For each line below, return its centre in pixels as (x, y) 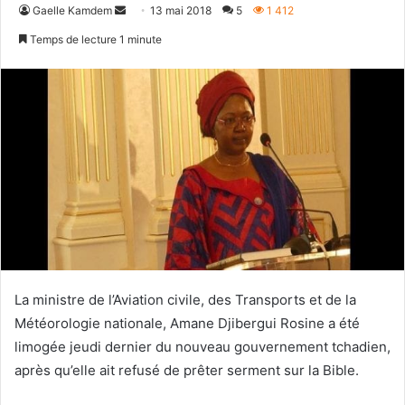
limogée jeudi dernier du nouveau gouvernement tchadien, (202, 346)
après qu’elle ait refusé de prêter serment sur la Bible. (187, 370)
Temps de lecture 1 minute (94, 39)
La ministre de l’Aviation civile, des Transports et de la (185, 299)
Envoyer (146, 9)
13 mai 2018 (181, 10)
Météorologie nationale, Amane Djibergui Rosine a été (187, 323)
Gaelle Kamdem (72, 10)
